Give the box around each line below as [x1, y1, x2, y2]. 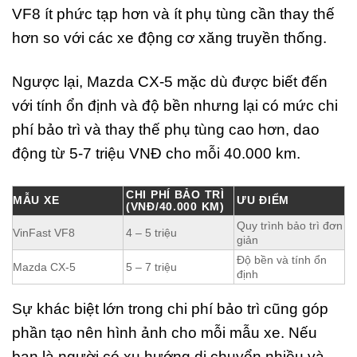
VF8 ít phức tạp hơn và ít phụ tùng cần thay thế [12, 6, 335, 23]
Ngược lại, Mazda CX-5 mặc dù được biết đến [12, 73, 328, 91]
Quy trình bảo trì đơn [237, 219, 343, 233]
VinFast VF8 [13, 226, 75, 240]
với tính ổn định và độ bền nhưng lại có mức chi [12, 97, 338, 115]
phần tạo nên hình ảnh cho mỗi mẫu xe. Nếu [12, 324, 317, 342]
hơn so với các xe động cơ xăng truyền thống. [12, 29, 327, 47]
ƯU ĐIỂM [237, 194, 290, 207]
